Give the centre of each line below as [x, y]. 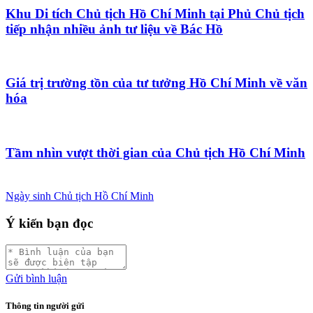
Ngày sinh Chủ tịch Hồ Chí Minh [80, 196]
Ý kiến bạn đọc [49, 224]
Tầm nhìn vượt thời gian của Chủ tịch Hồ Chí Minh [155, 152]
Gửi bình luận [36, 278]
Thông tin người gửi [45, 306]
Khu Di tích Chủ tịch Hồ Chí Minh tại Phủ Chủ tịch [155, 13]
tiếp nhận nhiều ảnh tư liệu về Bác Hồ [114, 29]
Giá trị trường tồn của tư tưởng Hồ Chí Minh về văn [156, 83]
